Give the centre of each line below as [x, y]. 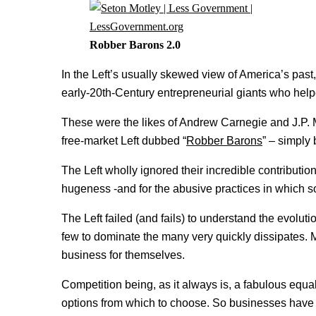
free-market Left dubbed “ [124, 140]
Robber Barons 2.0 [135, 44]
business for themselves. [123, 255]
